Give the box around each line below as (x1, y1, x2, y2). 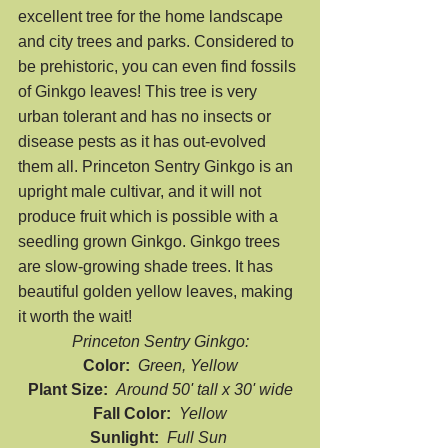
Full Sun (166, 429, 227, 446)
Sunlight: (89, 429, 167, 446)
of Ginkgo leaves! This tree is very (18, 83, 261, 100)
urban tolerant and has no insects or (18, 108, 275, 125)
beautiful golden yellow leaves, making (18, 283, 297, 300)
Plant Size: (27, 381, 116, 398)
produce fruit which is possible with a (18, 208, 282, 225)
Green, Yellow (137, 357, 238, 374)
